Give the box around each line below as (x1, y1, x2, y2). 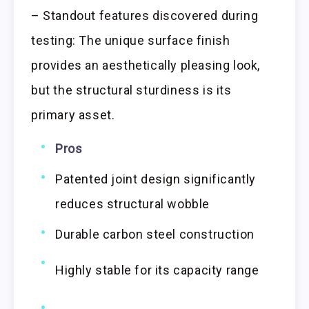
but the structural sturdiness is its (31, 83, 232, 98)
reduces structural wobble (55, 197, 210, 212)
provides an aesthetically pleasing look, (31, 58, 261, 73)
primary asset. (31, 108, 115, 123)
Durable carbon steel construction (55, 227, 255, 242)
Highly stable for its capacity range (55, 263, 259, 278)
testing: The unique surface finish (31, 33, 230, 48)
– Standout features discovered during (31, 8, 259, 23)
